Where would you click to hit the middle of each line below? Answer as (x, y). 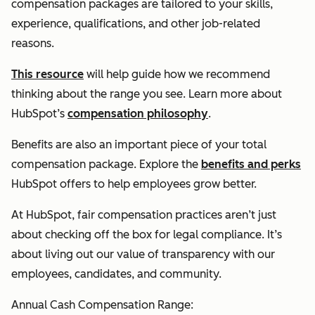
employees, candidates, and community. (116, 274)
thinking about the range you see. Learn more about (147, 94)
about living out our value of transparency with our (143, 255)
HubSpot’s (39, 114)
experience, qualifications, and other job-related (136, 24)
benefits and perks (251, 165)
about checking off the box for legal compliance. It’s (147, 235)
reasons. (33, 44)
